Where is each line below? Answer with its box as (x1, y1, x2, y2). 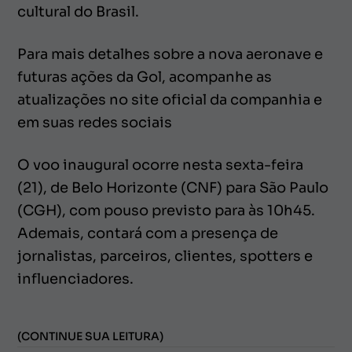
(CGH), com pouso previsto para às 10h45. (17, 201, 315, 219)
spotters (239, 247, 301, 265)
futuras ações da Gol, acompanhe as (17, 68, 272, 86)
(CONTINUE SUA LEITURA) (17, 328, 164, 343)
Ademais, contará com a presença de (17, 224, 278, 242)
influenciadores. (17, 269, 134, 288)
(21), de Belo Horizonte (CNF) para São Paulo (17, 178, 328, 196)
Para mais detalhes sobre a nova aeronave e (17, 45, 323, 63)
